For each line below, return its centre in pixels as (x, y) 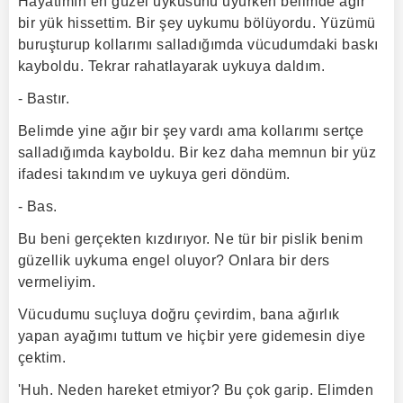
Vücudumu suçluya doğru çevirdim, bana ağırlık (179, 314)
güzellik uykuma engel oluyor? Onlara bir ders (174, 260)
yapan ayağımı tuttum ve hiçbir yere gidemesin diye (192, 336)
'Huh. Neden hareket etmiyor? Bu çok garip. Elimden (196, 390)
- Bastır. (44, 99)
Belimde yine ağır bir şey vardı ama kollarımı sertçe (191, 131)
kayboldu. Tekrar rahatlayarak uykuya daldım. (172, 66)
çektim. (42, 358)
